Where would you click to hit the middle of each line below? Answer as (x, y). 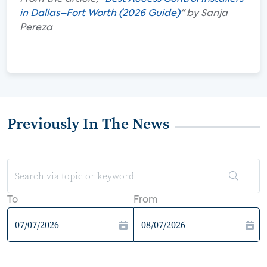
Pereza (36, 28)
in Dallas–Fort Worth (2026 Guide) (100, 14)
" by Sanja (204, 14)
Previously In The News (88, 123)
